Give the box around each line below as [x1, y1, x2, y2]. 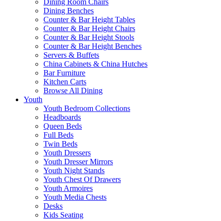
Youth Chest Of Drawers [43, 175, 121, 184]
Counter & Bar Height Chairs [43, 24, 135, 33]
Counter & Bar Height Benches [43, 42, 142, 50]
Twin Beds [43, 140, 77, 148]
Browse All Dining [43, 86, 103, 95]
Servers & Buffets [43, 51, 99, 59]
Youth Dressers [43, 148, 91, 157]
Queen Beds [43, 122, 82, 130]
